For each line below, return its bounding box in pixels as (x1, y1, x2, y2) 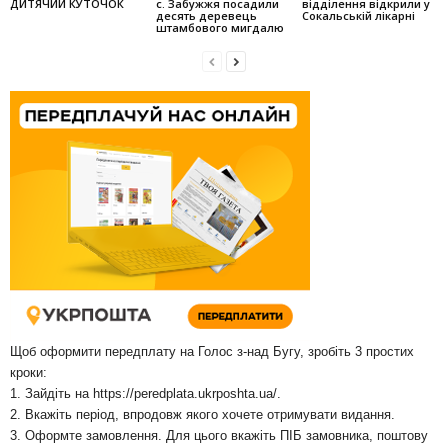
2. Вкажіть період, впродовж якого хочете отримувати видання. (10, 406, 395, 422)
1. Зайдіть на (10, 385, 93, 401)
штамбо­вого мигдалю (155, 19, 284, 35)
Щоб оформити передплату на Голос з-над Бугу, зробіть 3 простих (10, 343, 414, 359)
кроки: (10, 364, 47, 380)
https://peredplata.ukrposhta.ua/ (93, 385, 277, 401)
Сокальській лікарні (301, 7, 415, 23)
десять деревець (155, 7, 257, 23)
